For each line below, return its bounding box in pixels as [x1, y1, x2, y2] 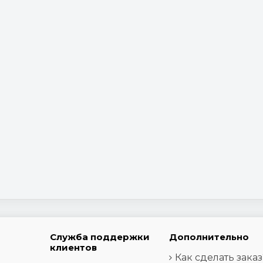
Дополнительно [168, 231, 249, 242]
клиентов [49, 242, 97, 253]
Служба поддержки [49, 231, 150, 242]
